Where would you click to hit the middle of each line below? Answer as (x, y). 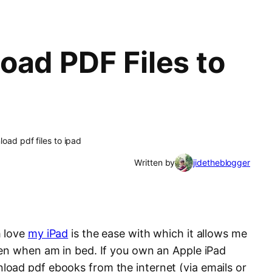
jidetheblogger (222, 163)
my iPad (48, 234)
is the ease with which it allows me (158, 234)
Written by (155, 163)
